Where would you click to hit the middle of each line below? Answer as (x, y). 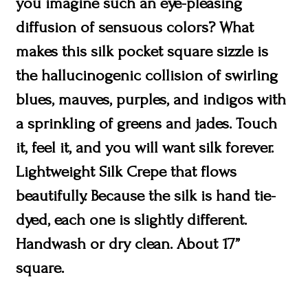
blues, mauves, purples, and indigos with (151, 99)
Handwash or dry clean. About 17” (128, 243)
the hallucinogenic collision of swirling (147, 75)
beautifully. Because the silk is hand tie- (146, 195)
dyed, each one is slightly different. (132, 219)
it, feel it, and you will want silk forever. (145, 147)
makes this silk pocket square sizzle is (142, 51)
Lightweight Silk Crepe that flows (126, 171)
